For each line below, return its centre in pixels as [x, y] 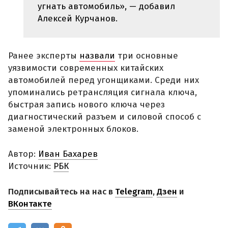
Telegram [134, 191]
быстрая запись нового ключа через [87, 104]
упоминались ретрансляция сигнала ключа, [103, 92]
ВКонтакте [30, 204]
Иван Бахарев [68, 154]
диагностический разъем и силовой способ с [105, 117]
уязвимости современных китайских [86, 68]
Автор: [23, 154]
